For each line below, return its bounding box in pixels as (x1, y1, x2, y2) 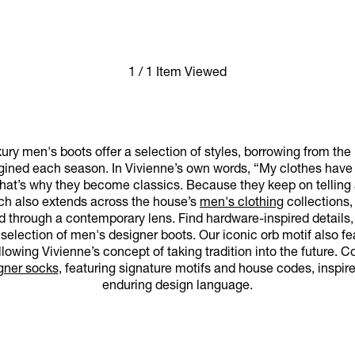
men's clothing (200, 197, 284, 211)
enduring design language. (102, 281, 253, 294)
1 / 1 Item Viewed (128, 67, 227, 81)
